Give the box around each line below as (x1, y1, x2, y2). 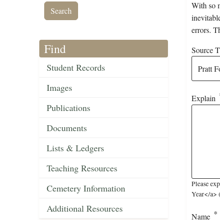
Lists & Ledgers (47, 142, 104, 154)
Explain (191, 93, 216, 104)
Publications (47, 102, 90, 114)
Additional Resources (47, 202, 123, 215)
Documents (47, 122, 87, 134)
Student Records (47, 61, 105, 74)
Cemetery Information (47, 182, 125, 194)
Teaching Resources (47, 162, 117, 174)
